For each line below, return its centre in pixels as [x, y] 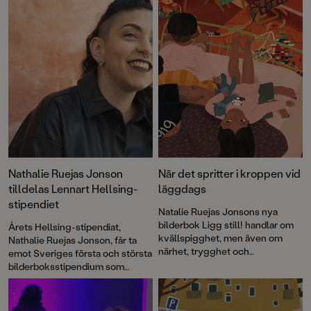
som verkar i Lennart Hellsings [75, 292]
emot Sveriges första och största [80, 253]
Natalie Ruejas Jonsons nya [218, 211]
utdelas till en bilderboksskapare [79, 279]
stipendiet [34, 203]
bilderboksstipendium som [66, 266]
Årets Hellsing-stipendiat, [65, 226]
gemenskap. [185, 264]
